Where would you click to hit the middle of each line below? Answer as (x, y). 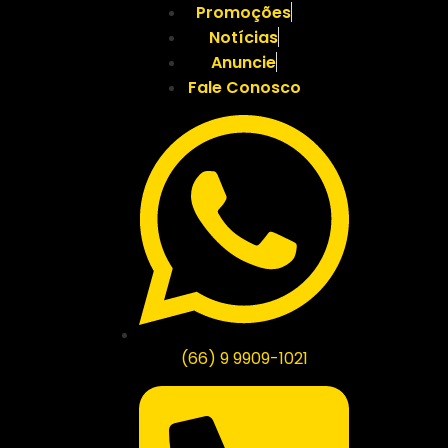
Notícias (243, 38)
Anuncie (243, 63)
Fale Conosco (244, 88)
